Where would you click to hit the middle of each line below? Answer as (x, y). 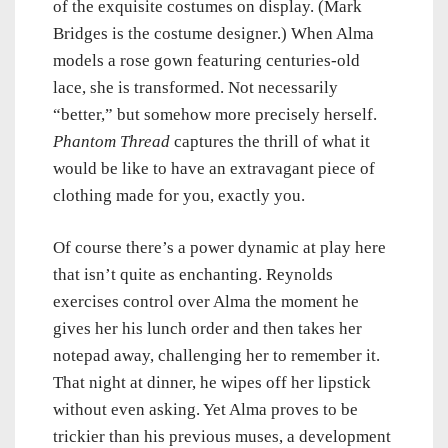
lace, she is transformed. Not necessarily (195, 88)
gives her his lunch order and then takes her (207, 329)
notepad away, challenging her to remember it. (216, 356)
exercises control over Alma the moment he (206, 302)
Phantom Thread (111, 142)
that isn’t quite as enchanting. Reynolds (193, 275)
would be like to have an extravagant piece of (214, 169)
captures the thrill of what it (270, 142)
